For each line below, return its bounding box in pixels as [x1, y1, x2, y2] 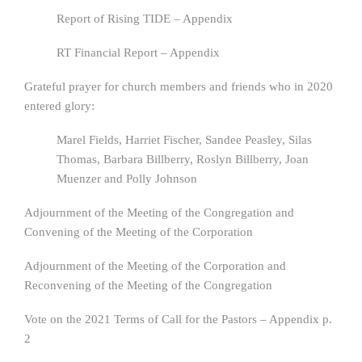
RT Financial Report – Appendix [57, 46, 220, 59]
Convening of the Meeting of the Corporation [24, 225, 253, 238]
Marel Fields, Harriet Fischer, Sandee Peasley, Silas [57, 133, 312, 146]
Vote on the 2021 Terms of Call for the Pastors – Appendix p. [24, 313, 332, 326]
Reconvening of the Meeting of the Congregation [24, 279, 272, 292]
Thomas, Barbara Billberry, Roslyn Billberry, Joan [57, 153, 309, 166]
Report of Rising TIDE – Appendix [57, 12, 233, 25]
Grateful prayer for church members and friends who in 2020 [24, 80, 333, 93]
